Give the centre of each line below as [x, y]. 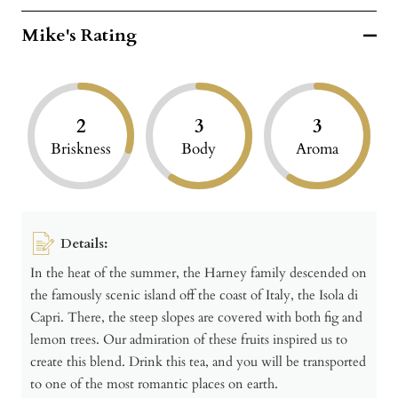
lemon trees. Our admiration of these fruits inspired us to [189, 339]
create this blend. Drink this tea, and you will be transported [198, 361]
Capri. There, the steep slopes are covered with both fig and [196, 317]
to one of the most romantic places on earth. [154, 383]
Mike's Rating [79, 36]
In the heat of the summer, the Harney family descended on [199, 272]
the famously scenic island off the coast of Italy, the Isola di [194, 295]
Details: [84, 243]
